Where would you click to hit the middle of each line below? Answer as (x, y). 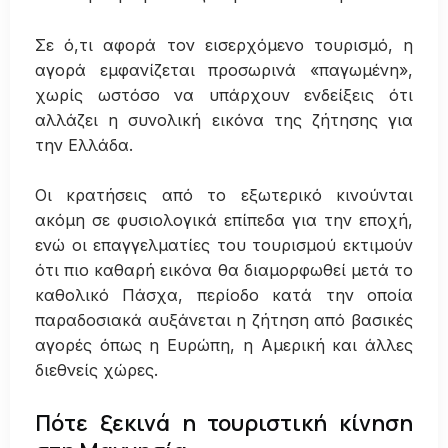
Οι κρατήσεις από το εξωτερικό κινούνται (224, 195)
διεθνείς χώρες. (96, 370)
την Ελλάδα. (84, 144)
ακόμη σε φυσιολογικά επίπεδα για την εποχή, (224, 220)
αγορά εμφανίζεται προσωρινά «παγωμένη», (224, 69)
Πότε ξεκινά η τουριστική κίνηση (224, 422)
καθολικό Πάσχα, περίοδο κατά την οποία (224, 295)
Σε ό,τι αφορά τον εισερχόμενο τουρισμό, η (224, 44)
